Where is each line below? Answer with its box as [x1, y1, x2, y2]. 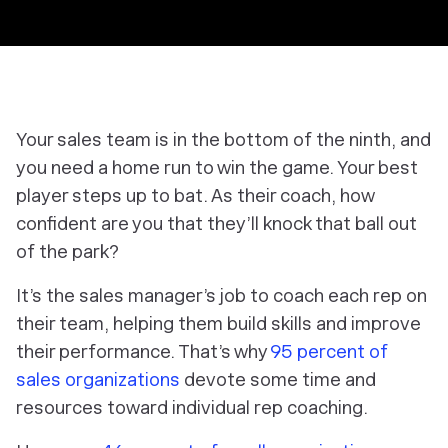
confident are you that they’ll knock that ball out [16, 213, 417, 234]
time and [298, 369, 376, 390]
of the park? [16, 241, 119, 262]
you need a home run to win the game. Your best [16, 157, 418, 178]
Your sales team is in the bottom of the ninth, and [16, 129, 431, 150]
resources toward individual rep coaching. [16, 397, 368, 418]
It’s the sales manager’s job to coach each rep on [16, 285, 427, 306]
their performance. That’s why [16, 341, 270, 362]
